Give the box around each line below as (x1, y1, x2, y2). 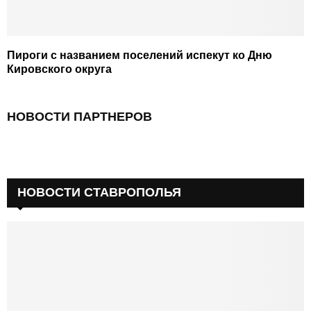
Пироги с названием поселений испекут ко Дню (7, 49, 272, 61)
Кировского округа (7, 62, 112, 75)
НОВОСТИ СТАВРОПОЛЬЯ (17, 185, 181, 199)
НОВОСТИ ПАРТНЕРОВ (7, 109, 152, 124)
